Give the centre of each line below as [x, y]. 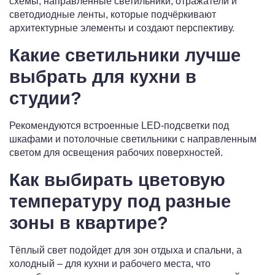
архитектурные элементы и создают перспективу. [122, 28]
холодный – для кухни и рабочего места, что [110, 264]
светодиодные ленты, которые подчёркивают [113, 15]
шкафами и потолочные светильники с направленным [133, 139]
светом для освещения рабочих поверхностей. [116, 153]
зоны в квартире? [89, 223]
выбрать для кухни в [103, 77]
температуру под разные [120, 202]
